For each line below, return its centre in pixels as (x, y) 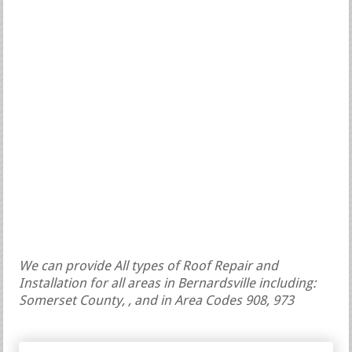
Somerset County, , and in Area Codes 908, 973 (157, 302)
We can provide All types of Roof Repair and (149, 267)
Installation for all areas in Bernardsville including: (168, 284)
